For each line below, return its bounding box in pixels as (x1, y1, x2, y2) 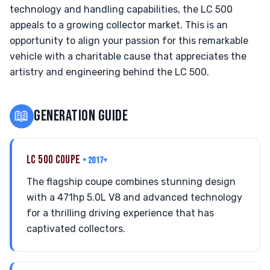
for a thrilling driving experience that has (27, 207, 214, 219)
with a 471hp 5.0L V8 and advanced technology (27, 192, 242, 203)
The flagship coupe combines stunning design (27, 176, 236, 187)
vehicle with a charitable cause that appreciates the (10, 51, 246, 62)
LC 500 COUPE (27, 153, 83, 167)
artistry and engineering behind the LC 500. (10, 66, 209, 78)
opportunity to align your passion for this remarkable (10, 35, 248, 46)
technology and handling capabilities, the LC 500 (10, 4, 233, 15)
